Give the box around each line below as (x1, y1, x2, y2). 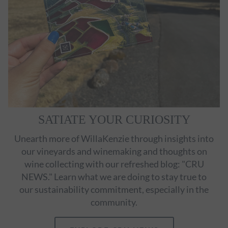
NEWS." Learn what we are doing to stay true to (21, 170, 207, 182)
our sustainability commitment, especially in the (19, 183, 209, 195)
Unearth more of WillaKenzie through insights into (14, 132, 214, 144)
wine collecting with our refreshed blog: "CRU (24, 158, 204, 169)
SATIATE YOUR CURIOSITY (38, 112, 190, 126)
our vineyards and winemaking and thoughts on (21, 145, 207, 157)
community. (91, 196, 137, 208)
